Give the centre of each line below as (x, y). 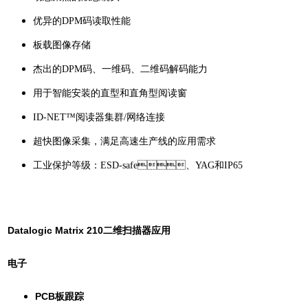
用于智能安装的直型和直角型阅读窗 (110, 93)
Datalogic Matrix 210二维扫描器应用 (89, 230)
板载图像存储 (62, 45)
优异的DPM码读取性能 (82, 21)
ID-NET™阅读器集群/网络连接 (99, 117)
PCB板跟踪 (59, 296)
